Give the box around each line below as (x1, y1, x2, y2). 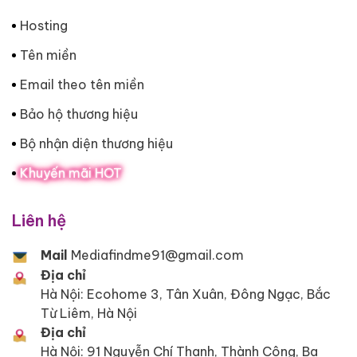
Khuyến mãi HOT (20, 164, 122, 181)
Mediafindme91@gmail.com (68, 246, 244, 263)
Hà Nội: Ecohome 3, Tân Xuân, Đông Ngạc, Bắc (41, 286, 331, 303)
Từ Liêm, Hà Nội (41, 305, 137, 322)
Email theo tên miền (20, 76, 144, 92)
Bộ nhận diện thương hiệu (20, 135, 173, 151)
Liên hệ (12, 210, 66, 230)
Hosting (20, 17, 68, 33)
